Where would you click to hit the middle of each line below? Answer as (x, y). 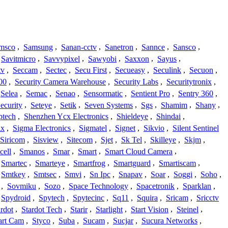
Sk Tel (132, 140)
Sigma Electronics (42, 128)
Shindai (168, 117)
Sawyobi (102, 59)
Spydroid (16, 197)
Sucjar (123, 221)
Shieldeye (132, 117)
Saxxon (137, 59)
